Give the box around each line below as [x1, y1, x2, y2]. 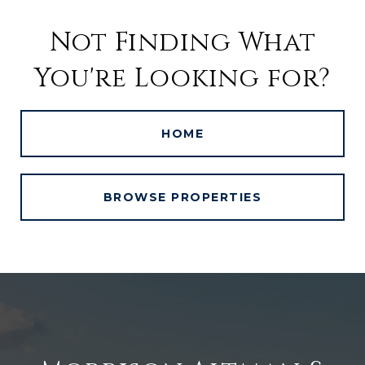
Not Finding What [49, 24, 316, 60]
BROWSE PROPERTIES [103, 189, 262, 204]
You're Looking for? [34, 60, 331, 96]
